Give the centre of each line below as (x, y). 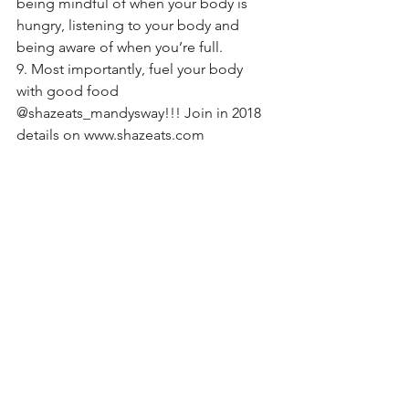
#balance (184, 200)
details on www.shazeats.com (112, 134)
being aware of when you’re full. (120, 47)
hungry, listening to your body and (130, 25)
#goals (208, 178)
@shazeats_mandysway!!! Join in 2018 (141, 112)
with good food (69, 90)
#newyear (47, 178)
